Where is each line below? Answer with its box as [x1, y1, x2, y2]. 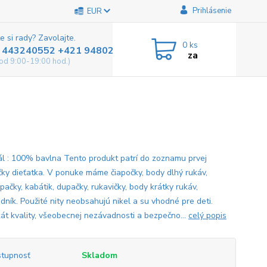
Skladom [81, 250, 117, 261]
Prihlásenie [192, 5, 231, 16]
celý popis [188, 210, 226, 221]
